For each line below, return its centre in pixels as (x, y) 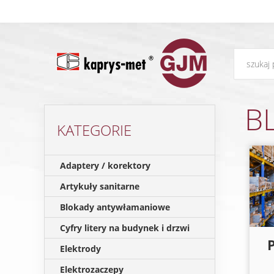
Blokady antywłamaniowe (115, 207)
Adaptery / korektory (105, 165)
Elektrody (80, 249)
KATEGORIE (94, 130)
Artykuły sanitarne (100, 186)
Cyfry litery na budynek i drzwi (125, 228)
